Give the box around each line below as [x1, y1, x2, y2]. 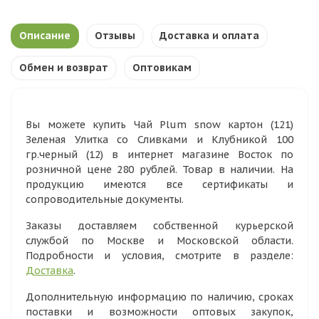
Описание [19, 29, 70, 42]
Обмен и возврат [19, 61, 108, 74]
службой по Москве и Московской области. [26, 234, 293, 247]
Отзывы [95, 29, 135, 42]
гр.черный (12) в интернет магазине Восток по [26, 148, 293, 161]
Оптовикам [132, 61, 192, 74]
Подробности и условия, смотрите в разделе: [26, 249, 293, 262]
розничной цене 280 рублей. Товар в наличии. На [26, 163, 293, 176]
